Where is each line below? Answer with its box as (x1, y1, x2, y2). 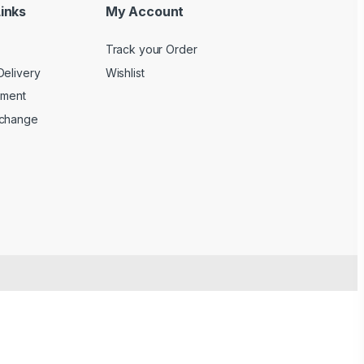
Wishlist (105, 65, 145, 80)
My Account (105, 3, 184, 20)
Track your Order (105, 41, 197, 56)
